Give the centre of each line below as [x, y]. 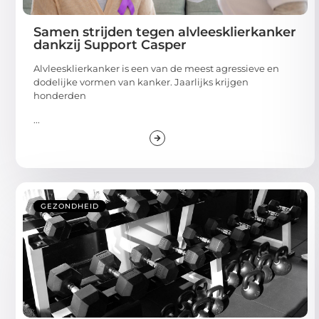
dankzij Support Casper [110, 45]
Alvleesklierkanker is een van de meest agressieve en [156, 69]
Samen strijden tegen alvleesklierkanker [165, 32]
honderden [60, 96]
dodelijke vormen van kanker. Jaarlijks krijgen [141, 82]
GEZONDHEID [70, 206]
